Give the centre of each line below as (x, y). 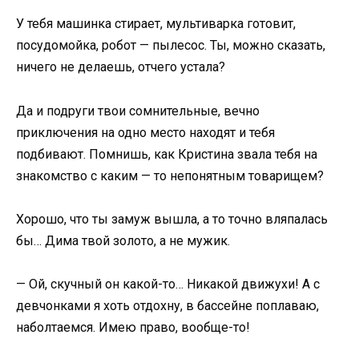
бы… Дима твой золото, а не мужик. (123, 240)
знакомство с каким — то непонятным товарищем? (170, 175)
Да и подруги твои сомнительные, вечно (138, 111)
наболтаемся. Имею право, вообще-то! (133, 327)
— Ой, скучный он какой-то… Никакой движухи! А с (168, 284)
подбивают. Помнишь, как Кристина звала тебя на (167, 154)
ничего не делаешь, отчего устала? (121, 67)
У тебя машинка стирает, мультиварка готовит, (156, 24)
